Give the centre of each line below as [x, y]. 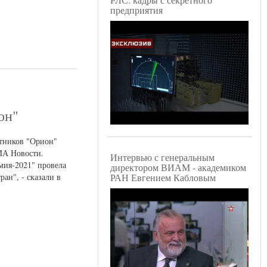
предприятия [136, 10]
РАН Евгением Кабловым [163, 178]
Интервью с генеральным [162, 157]
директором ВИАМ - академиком [178, 167]
